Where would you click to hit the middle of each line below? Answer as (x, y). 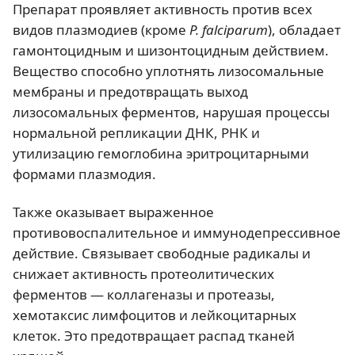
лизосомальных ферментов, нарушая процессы (171, 113)
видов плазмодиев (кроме (101, 30)
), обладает (304, 30)
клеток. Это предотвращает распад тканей (154, 335)
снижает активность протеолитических (143, 273)
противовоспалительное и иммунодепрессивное (177, 232)
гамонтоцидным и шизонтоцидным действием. (171, 51)
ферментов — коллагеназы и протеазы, (144, 294)
